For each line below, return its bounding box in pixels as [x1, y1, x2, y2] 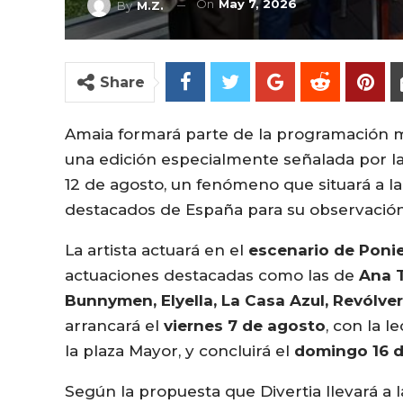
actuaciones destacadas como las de [65, 266, 359, 284]
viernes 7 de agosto [164, 317, 326, 335]
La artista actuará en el [65, 241, 248, 259]
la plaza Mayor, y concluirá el [65, 342, 294, 360]
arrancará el [65, 317, 164, 335]
